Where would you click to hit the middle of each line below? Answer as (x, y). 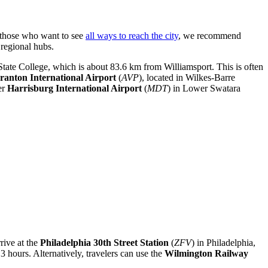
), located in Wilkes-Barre (187, 77)
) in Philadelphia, (223, 242)
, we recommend (210, 35)
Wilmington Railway (206, 253)
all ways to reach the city (132, 35)
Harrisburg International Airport (74, 88)
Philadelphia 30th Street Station (104, 242)
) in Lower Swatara (204, 88)
